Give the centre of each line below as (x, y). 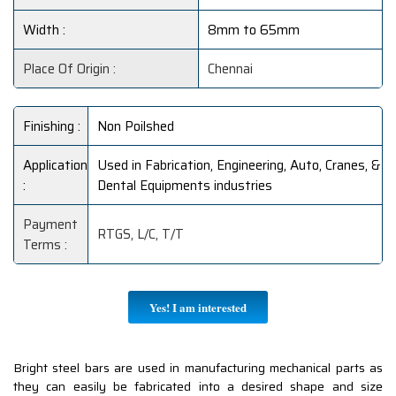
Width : (44, 30)
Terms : (45, 245)
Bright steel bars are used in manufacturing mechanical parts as (198, 368)
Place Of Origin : (69, 69)
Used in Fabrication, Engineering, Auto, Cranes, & (239, 166)
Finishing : (52, 127)
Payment (50, 225)
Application (55, 166)
